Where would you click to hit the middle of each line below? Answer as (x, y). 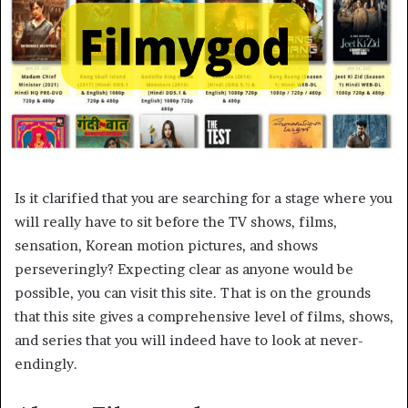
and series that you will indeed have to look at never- (189, 340)
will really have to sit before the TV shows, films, (176, 221)
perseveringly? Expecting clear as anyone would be (184, 269)
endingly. (46, 363)
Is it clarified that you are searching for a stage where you (204, 198)
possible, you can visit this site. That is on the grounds (193, 292)
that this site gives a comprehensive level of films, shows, (204, 316)
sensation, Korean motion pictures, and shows (166, 245)
